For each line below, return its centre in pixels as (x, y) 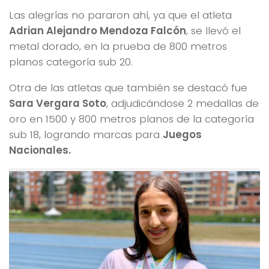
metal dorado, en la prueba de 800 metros (118, 47)
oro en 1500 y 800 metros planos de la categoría (131, 119)
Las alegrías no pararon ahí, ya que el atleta (120, 15)
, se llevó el (213, 31)
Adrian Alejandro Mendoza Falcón (98, 31)
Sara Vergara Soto (58, 103)
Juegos (182, 134)
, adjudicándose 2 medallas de (183, 103)
